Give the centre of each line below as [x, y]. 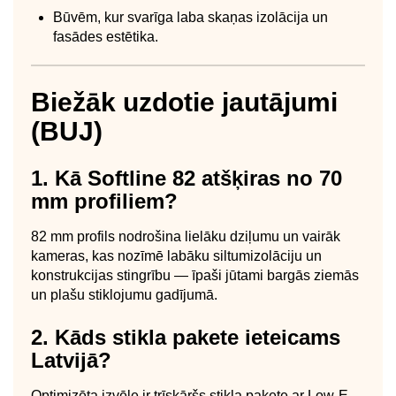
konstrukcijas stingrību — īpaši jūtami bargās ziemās [195, 275]
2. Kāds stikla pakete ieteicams [186, 337]
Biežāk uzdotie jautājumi [184, 102]
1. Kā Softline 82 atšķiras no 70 [187, 178]
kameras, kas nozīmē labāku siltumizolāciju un [176, 255]
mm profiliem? [104, 201]
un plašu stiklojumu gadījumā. [124, 294]
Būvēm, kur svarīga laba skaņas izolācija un [190, 17]
